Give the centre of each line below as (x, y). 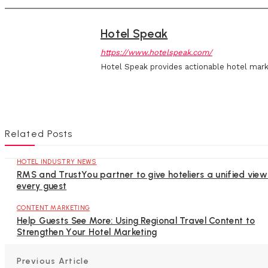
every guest (42, 186)
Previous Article (53, 261)
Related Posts (39, 134)
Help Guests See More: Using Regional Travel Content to (136, 221)
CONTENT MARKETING (54, 208)
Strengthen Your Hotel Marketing (87, 232)
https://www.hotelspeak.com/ (156, 53)
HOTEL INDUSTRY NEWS (57, 162)
